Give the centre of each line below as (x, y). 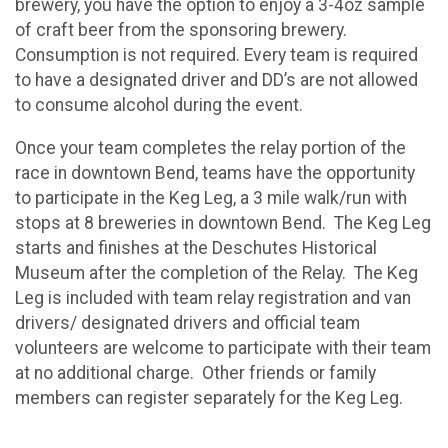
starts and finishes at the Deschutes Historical (196, 247)
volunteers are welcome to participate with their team (223, 347)
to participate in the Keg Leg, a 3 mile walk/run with (211, 197)
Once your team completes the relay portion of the (210, 147)
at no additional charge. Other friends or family (195, 372)
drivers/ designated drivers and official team (187, 322)
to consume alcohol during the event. (159, 104)
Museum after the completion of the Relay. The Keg (216, 272)
